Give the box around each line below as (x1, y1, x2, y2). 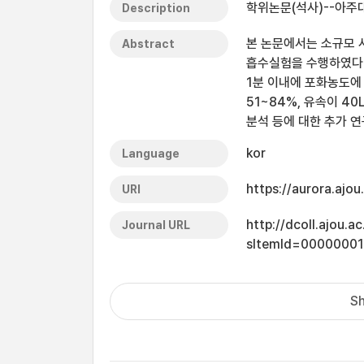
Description (122, 2, 190, 15)
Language (122, 147, 180, 160)
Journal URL (122, 219, 190, 232)
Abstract (122, 37, 175, 50)
